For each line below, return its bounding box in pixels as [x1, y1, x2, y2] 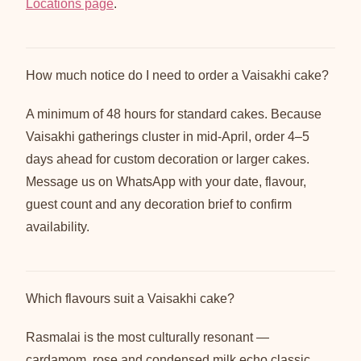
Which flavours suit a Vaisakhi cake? [26, 292, 234, 306]
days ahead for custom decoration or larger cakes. [26, 152, 309, 167]
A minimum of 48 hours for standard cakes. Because [26, 107, 322, 122]
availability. [26, 220, 89, 234]
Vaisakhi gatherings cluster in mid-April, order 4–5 [26, 130, 309, 144]
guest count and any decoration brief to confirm [26, 197, 292, 212]
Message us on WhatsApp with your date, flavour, [26, 175, 306, 189]
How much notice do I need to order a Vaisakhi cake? [26, 68, 329, 83]
